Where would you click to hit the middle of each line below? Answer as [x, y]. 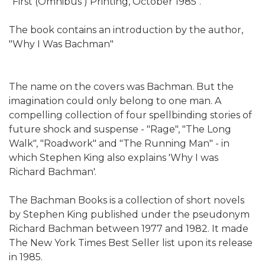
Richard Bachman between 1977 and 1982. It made [129, 228]
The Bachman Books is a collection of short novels [127, 200]
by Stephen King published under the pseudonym [129, 214]
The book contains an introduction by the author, [126, 30]
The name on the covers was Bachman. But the [121, 86]
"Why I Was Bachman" [61, 44]
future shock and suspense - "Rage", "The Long [120, 129]
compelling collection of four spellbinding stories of [130, 115]
